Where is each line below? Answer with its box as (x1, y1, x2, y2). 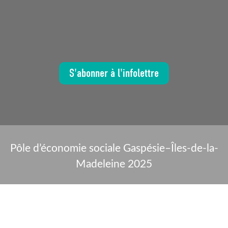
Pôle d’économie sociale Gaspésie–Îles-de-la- (10, 142, 218, 154)
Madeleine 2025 (76, 158, 152, 169)
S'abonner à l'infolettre (69, 66, 159, 80)
